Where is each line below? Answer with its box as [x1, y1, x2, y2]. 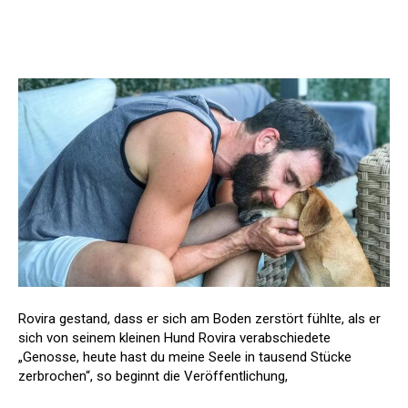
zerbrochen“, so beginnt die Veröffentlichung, [18, 368, 288, 385]
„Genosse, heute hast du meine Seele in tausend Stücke [18, 349, 352, 366]
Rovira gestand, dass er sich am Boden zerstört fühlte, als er [18, 311, 381, 328]
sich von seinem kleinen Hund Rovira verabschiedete [18, 330, 331, 347]
